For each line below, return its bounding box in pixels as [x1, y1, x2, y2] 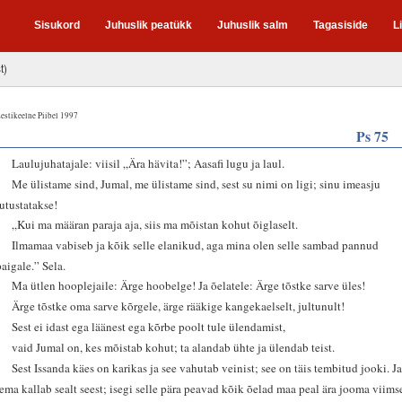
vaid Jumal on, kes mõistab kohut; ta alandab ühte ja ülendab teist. [12, 338, 336, 355]
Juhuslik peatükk [105, 19, 192, 31]
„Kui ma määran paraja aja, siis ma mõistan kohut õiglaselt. [12, 215, 299, 232]
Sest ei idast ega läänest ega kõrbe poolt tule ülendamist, [12, 318, 286, 335]
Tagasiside [313, 19, 368, 31]
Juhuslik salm [217, 19, 288, 31]
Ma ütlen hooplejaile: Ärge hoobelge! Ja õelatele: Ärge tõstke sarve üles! [12, 276, 366, 293]
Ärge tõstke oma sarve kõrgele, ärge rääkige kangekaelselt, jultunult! [12, 297, 345, 314]
